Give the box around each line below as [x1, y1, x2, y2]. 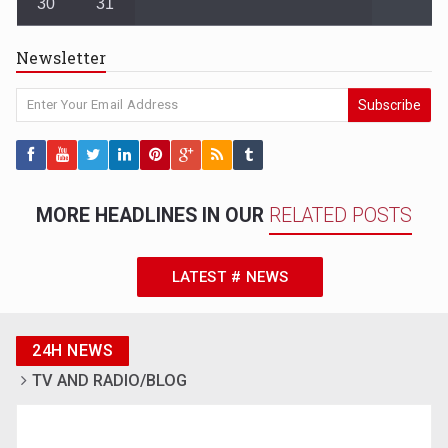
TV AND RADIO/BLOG [32, 370, 188, 390]
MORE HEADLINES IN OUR [36, 203, 269, 227]
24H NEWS [32, 340, 114, 360]
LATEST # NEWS [171, 267, 289, 286]
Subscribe [358, 96, 422, 113]
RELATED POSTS [269, 203, 412, 227]
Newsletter [16, 46, 107, 68]
